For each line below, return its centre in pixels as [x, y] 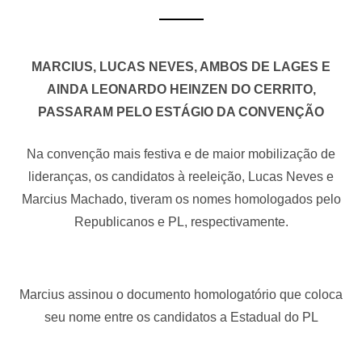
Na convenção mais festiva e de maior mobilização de [181, 154]
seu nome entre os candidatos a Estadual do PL [181, 317]
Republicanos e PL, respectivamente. [181, 221]
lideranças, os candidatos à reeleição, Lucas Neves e [181, 176]
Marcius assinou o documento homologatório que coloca [181, 294]
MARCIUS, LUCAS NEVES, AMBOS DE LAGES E [181, 66]
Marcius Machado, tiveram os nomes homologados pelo [181, 199]
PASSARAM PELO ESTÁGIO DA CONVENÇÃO [181, 112]
